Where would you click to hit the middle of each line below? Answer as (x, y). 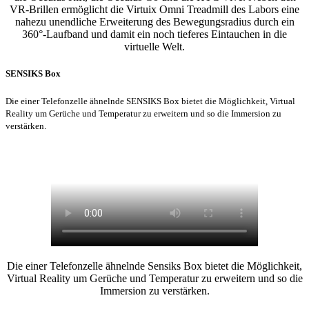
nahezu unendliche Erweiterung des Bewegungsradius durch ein (154, 22)
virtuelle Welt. (154, 47)
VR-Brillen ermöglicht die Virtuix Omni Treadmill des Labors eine (154, 10)
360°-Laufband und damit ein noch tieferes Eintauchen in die (154, 34)
